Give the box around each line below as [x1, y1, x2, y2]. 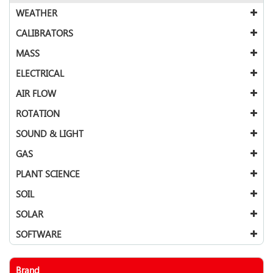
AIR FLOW [16, 87, 56, 100]
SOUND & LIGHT [16, 127, 83, 140]
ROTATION [16, 107, 60, 120]
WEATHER [16, 7, 57, 19]
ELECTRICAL [16, 67, 64, 80]
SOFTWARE [16, 228, 62, 241]
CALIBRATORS [16, 27, 73, 40]
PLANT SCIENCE [16, 168, 80, 180]
